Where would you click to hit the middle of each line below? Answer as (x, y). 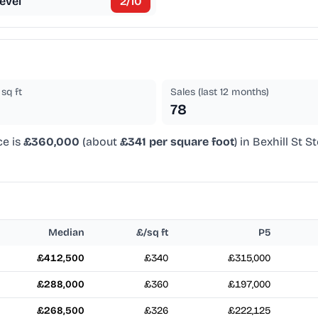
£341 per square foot (177, 142)
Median (66, 233)
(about (100, 142)
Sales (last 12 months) (220, 92)
